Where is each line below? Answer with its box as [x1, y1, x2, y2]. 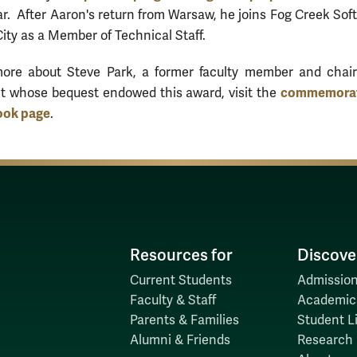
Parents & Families [129, 312, 239, 328]
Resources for [129, 245, 233, 265]
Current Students [129, 272, 232, 288]
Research [296, 331, 353, 348]
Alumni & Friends [129, 331, 230, 348]
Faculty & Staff [129, 292, 216, 308]
